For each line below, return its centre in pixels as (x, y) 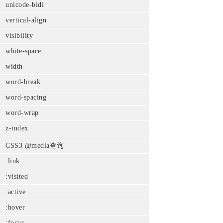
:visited (17, 176)
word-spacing (26, 97)
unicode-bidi (25, 5)
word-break (23, 82)
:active (16, 192)
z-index (17, 128)
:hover (15, 207)
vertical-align (26, 20)
